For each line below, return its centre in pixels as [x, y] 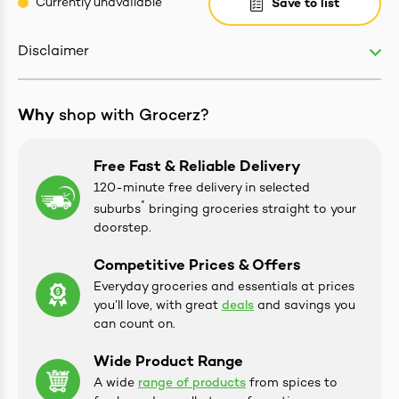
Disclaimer [53, 53]
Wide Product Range [168, 362]
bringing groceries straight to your [251, 209]
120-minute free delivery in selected [202, 189]
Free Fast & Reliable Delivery [197, 168]
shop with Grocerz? [132, 117]
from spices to [292, 383]
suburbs [117, 209]
